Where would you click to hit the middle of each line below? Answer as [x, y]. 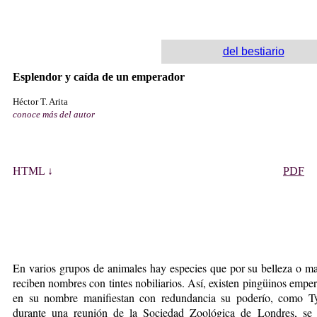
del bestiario [253, 51]
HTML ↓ [33, 171]
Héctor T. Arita [40, 101]
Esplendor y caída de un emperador [99, 76]
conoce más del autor [54, 114]
